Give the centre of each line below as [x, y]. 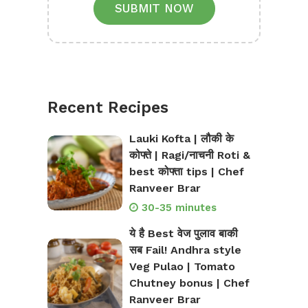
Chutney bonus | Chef [189, 283]
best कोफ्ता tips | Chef [186, 172]
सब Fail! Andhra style [185, 250]
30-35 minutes [179, 208]
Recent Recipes [108, 108]
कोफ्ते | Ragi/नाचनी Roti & [189, 155]
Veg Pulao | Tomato [182, 267]
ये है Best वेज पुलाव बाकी [183, 234]
